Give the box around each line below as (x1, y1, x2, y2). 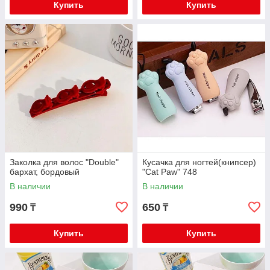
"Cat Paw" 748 (142, 167, 197, 177)
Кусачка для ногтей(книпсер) (142, 157, 256, 167)
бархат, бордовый (10, 167, 80, 177)
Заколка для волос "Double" (10, 157, 119, 167)
